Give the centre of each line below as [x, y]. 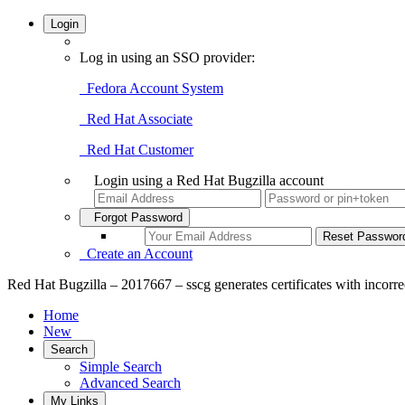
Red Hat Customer [137, 150]
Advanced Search [130, 383]
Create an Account [136, 254]
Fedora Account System [151, 88]
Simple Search [121, 367]
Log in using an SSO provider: [167, 57]
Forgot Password [135, 217]
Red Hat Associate [136, 119]
